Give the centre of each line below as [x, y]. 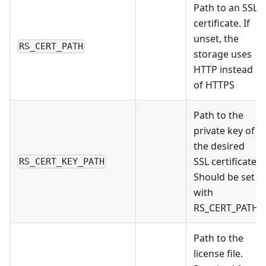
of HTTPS [214, 85]
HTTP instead [223, 69]
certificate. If [222, 23]
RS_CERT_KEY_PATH [62, 162]
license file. [218, 253]
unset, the [216, 38]
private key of [224, 130]
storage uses [223, 54]
